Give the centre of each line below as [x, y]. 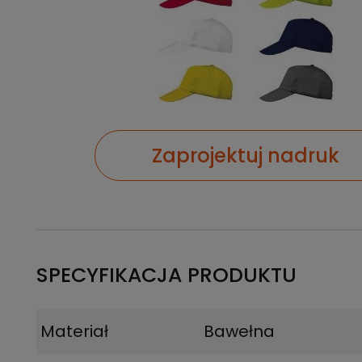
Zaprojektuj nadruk [245, 156]
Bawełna [240, 331]
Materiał [74, 331]
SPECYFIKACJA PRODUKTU [166, 275]
